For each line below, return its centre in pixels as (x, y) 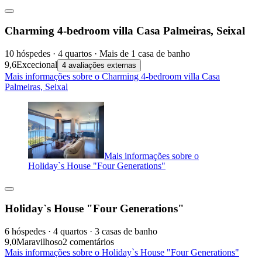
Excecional (37, 64)
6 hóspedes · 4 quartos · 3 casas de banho (81, 231)
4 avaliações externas (99, 65)
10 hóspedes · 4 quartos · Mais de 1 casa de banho (97, 53)
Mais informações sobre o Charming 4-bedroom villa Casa (112, 76)
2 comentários (88, 242)
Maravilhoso (39, 242)
